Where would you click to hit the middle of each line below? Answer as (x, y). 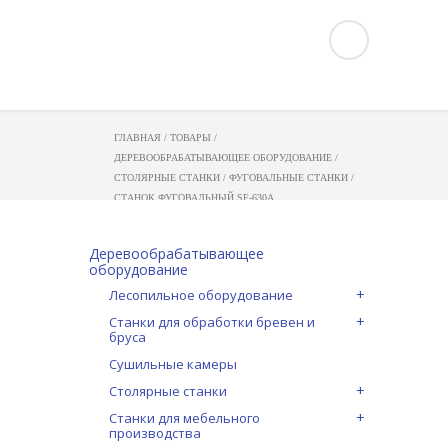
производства (155, 433)
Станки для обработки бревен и (212, 322)
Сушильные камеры (173, 364)
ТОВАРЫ (190, 137)
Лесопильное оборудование (201, 295)
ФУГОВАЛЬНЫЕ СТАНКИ (288, 177)
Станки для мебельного (184, 418)
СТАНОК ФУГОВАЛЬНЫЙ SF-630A (194, 197)
